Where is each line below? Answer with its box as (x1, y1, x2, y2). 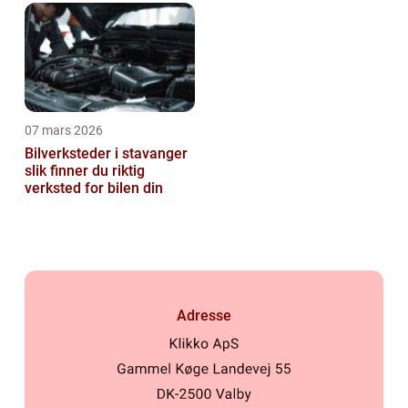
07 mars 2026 (25, 123, 103, 138)
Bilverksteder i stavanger (25, 145, 188, 163)
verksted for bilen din (25, 179, 163, 198)
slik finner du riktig (25, 162, 145, 180)
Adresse (177, 306, 231, 324)
